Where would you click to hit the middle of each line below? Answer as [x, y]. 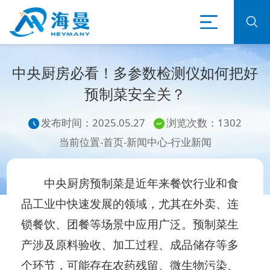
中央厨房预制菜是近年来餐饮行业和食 [130, 184]
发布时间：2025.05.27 [93, 122]
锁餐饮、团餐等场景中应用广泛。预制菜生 [130, 224]
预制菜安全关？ [135, 94]
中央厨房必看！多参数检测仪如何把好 [135, 73]
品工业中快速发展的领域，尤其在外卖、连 [130, 204]
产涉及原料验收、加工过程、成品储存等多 [130, 245]
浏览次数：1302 [204, 122]
